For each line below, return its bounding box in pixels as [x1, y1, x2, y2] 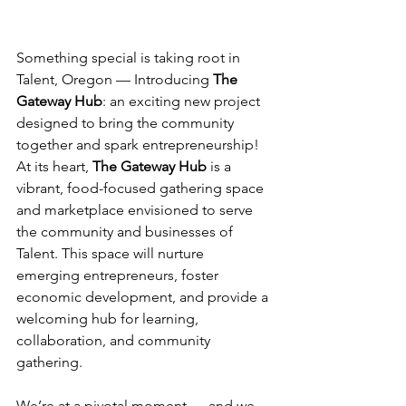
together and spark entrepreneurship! [16, 136, 263, 153]
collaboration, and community [16, 332, 214, 349]
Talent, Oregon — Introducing [16, 71, 213, 88]
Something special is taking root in [16, 49, 244, 66]
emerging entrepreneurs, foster [16, 266, 222, 284]
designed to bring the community [16, 114, 237, 131]
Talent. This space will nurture [16, 245, 208, 262]
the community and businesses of [16, 223, 237, 240]
